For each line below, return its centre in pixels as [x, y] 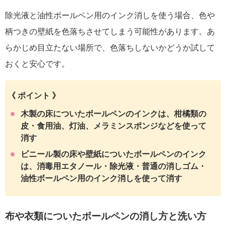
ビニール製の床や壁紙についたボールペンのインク [114, 154]
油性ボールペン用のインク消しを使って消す [102, 178]
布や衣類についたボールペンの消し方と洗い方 [106, 216]
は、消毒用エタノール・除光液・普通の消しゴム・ [114, 166]
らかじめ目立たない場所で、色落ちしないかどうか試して [110, 47]
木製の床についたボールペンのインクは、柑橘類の [114, 114]
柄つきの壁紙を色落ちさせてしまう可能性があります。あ [110, 31]
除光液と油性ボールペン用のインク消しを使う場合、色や [110, 15]
